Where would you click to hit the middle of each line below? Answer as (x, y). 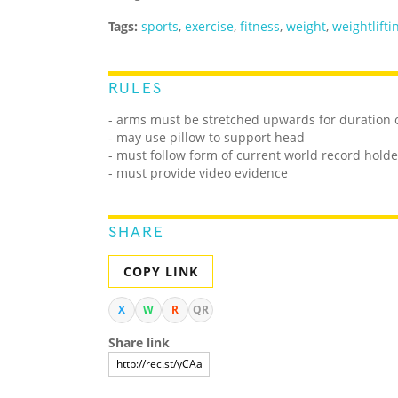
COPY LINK (161, 272)
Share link (139, 343)
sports (160, 27)
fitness (260, 27)
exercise (209, 27)
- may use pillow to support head (207, 138)
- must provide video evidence (198, 173)
